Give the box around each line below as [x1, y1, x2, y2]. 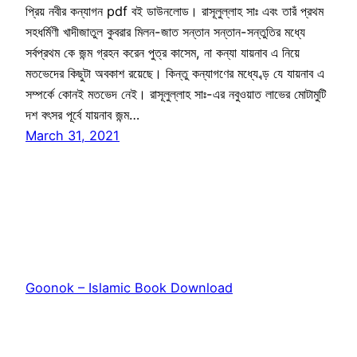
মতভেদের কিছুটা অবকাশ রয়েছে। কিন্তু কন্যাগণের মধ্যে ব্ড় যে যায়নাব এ [25, 65, 324, 82]
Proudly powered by [25, 326, 152, 343]
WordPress [152, 326, 218, 343]
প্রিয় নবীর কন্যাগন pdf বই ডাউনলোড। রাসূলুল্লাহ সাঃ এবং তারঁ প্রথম [25, 3, 324, 20]
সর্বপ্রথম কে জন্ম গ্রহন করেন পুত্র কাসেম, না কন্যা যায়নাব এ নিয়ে [25, 45, 300, 61]
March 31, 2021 [25, 127, 120, 144]
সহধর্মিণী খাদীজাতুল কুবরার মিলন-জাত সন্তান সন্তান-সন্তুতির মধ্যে [25, 24, 305, 41]
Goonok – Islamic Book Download [25, 280, 233, 296]
